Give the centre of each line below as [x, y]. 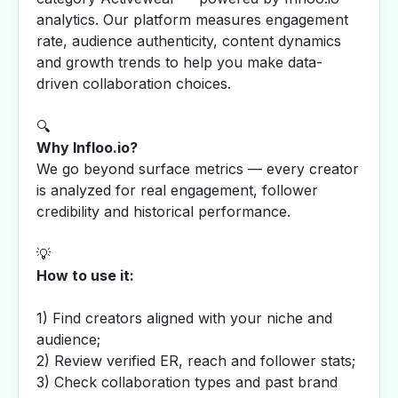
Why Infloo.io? [87, 147]
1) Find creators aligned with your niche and [184, 318]
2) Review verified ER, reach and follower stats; [196, 361]
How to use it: [85, 275]
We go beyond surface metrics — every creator [198, 169]
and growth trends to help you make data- [179, 62]
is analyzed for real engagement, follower [177, 190]
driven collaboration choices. [134, 84]
